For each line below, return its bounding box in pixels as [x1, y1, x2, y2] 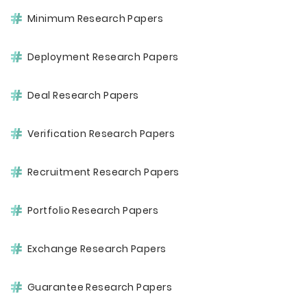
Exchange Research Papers [27, 242, 167, 256]
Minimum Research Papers [27, 12, 164, 25]
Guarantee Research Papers [27, 280, 172, 294]
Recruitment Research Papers [27, 165, 180, 179]
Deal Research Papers [27, 88, 139, 102]
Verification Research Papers [27, 127, 175, 140]
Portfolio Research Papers [27, 204, 158, 217]
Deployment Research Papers [27, 50, 179, 64]
